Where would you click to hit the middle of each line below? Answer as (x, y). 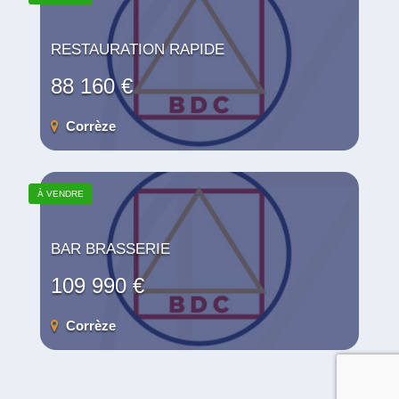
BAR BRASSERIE (110, 248)
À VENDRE (61, 193)
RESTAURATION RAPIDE (138, 49)
